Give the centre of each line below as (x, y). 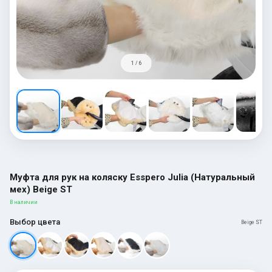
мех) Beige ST (41, 189)
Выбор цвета (35, 222)
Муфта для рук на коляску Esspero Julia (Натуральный (132, 177)
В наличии (24, 202)
